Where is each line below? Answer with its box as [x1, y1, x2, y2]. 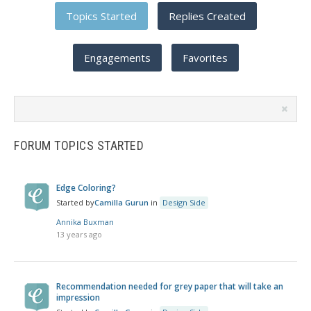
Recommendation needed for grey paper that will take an [56, 280, 284, 292]
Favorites [182, 51, 228, 65]
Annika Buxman [56, 217, 115, 227]
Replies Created [168, 9, 246, 23]
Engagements [83, 51, 151, 65]
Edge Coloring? [56, 182, 117, 194]
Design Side [162, 197, 206, 208]
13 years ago [56, 229, 103, 239]
